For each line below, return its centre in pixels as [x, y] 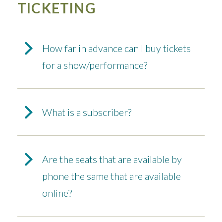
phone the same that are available [111, 176]
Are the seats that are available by [112, 159]
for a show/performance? [95, 65]
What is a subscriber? [87, 112]
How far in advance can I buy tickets [116, 48]
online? [57, 193]
